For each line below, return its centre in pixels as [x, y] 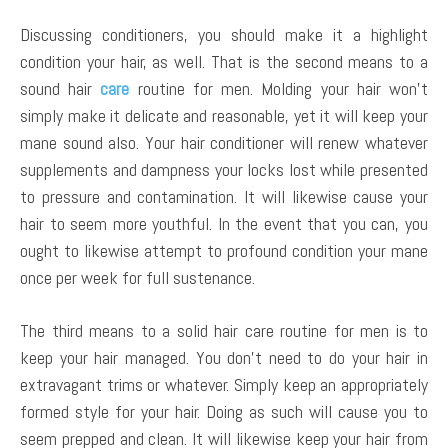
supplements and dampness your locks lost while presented [224, 170]
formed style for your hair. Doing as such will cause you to [224, 412]
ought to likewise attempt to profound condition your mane [224, 251]
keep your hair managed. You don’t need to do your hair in [224, 358]
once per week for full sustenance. [137, 278]
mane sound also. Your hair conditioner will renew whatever [224, 143]
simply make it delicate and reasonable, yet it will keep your [224, 116]
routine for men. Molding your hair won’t [279, 89]
